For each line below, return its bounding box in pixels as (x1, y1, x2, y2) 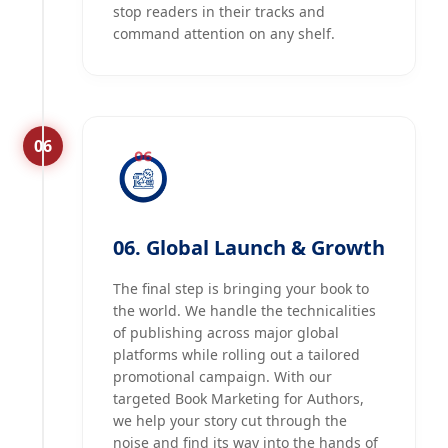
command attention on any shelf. (113, 24, 335, 44)
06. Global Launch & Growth (113, 234, 385, 262)
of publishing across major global (113, 323, 339, 343)
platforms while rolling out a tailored (113, 345, 360, 365)
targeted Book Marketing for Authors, (113, 389, 364, 409)
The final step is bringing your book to (113, 279, 369, 299)
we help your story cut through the (113, 411, 347, 431)
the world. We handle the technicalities (113, 301, 376, 321)
